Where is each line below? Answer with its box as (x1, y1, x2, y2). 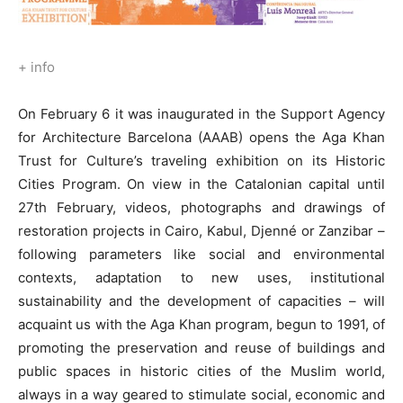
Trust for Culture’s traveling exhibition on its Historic (18, 152, 385, 170)
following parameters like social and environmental (18, 246, 385, 264)
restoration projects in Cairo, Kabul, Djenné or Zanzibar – (18, 222, 385, 240)
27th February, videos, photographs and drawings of (18, 199, 385, 217)
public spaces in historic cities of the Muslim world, (18, 363, 385, 381)
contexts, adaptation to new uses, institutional (18, 269, 385, 287)
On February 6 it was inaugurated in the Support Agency (18, 105, 385, 123)
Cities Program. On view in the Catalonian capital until (18, 175, 385, 193)
